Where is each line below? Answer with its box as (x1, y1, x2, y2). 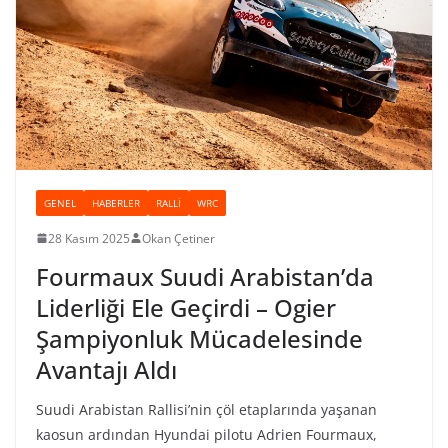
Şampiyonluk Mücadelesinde (36, 321, 363, 355)
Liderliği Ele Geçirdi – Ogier (36, 290, 336, 324)
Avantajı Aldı (36, 352, 177, 386)
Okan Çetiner (142, 229, 215, 247)
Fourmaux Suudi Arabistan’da (36, 259, 374, 293)
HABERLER (92, 195, 140, 210)
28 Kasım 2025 (48, 229, 130, 247)
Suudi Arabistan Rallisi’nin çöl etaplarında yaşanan (36, 399, 377, 419)
